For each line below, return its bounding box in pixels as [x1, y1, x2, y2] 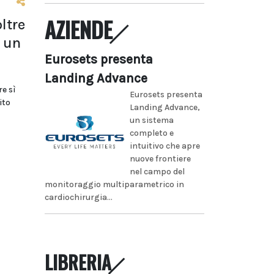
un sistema [129, 114, 174, 125]
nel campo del [129, 166, 185, 177]
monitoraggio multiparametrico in [45, 179, 184, 190]
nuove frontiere [129, 153, 191, 164]
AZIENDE [45, 13, 113, 45]
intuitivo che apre [129, 140, 200, 151]
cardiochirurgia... [45, 191, 113, 202]
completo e [129, 127, 174, 138]
